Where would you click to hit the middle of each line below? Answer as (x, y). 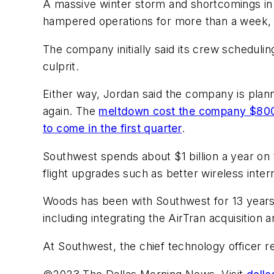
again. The (71, 111)
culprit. (61, 66)
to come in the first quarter (113, 128)
